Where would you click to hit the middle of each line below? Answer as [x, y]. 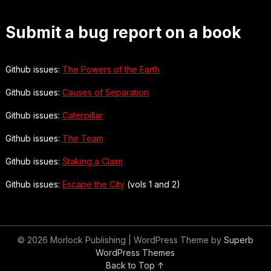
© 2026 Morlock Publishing [73, 240]
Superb [238, 240]
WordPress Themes [135, 252]
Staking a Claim [92, 161]
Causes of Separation [105, 92]
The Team [83, 138]
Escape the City [93, 184]
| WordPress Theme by [176, 240]
